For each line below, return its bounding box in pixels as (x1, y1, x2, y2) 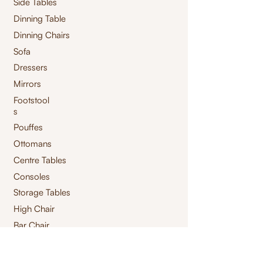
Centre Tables (14, 154, 66, 166)
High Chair (14, 203, 55, 215)
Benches (15, 238, 48, 250)
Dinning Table (14, 13, 66, 25)
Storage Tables (14, 187, 70, 198)
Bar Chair (14, 220, 49, 231)
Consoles (14, 171, 50, 183)
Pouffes (14, 122, 43, 133)
